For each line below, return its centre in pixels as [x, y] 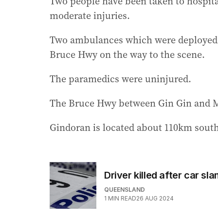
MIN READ [122, 199]
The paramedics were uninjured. [120, 79]
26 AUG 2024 [155, 199]
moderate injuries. [90, 16]
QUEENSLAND [125, 190]
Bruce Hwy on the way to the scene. [127, 55]
